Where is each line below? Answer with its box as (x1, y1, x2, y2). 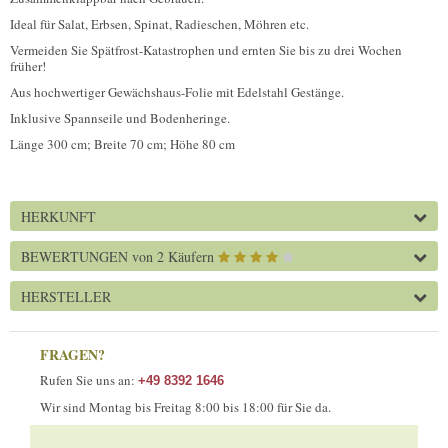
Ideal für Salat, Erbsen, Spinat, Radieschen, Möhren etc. (10, 14, 309, 33)
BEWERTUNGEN (21, 246, 132, 266)
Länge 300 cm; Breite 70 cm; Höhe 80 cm (10, 134, 235, 153)
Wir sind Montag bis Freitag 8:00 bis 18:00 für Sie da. (40, 397, 331, 416)
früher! (10, 56, 46, 75)
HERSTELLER (21, 286, 111, 306)
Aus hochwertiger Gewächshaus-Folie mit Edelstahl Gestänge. (10, 82, 344, 101)
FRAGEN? (40, 343, 105, 365)
